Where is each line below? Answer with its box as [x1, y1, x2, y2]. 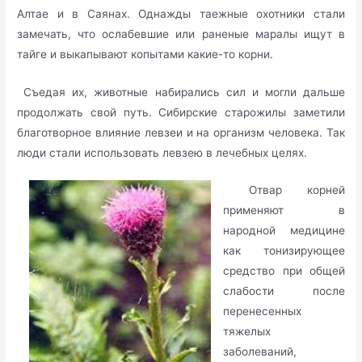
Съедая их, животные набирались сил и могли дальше [17, 85, 345, 99]
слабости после [223, 284, 345, 298]
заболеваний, [223, 345, 297, 359]
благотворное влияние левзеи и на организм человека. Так [17, 125, 345, 139]
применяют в [223, 204, 345, 217]
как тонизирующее [223, 244, 345, 258]
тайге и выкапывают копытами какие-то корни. [17, 47, 274, 61]
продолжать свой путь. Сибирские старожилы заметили [17, 105, 345, 119]
